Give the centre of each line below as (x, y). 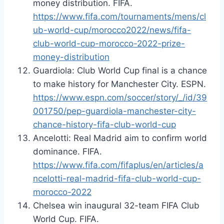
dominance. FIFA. (67, 151)
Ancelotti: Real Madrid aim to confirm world (120, 138)
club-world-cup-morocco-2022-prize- (109, 43)
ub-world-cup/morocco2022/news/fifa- (112, 30)
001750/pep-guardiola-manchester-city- (114, 111)
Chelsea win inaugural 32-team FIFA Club (116, 205)
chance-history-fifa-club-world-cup (104, 124)
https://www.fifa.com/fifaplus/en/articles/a (118, 165)
